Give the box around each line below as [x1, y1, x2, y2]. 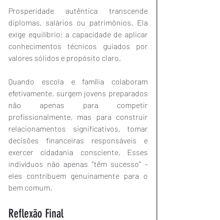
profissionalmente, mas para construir [8, 112, 148, 122]
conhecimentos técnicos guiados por [8, 41, 148, 51]
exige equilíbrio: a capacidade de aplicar [8, 29, 148, 39]
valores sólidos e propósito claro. [8, 53, 121, 63]
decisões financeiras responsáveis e [8, 136, 148, 145]
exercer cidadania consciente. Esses [8, 147, 148, 157]
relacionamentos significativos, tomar [8, 124, 148, 134]
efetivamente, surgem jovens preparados [8, 88, 148, 98]
